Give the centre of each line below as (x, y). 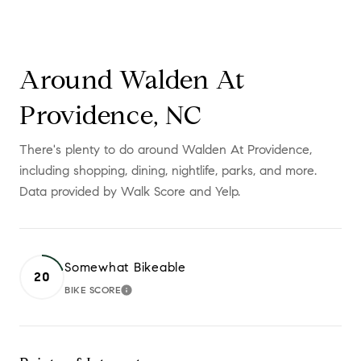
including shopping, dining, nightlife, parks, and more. (168, 170)
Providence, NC (111, 115)
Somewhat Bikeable (125, 267)
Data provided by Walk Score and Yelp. (130, 191)
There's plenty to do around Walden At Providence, (166, 149)
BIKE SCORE (93, 289)
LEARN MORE (165, 294)
